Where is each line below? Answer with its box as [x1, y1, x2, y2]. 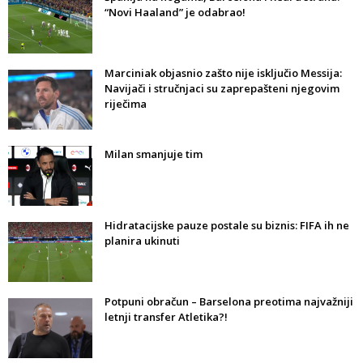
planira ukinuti [105, 233, 180, 249]
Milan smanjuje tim [105, 147, 203, 162]
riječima [105, 96, 147, 112]
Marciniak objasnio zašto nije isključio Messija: [105, 66, 342, 81]
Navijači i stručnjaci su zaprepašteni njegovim [105, 81, 340, 96]
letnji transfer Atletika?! [105, 310, 228, 325]
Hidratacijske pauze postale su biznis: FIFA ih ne [105, 218, 349, 233]
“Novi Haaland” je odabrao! [105, 5, 246, 20]
